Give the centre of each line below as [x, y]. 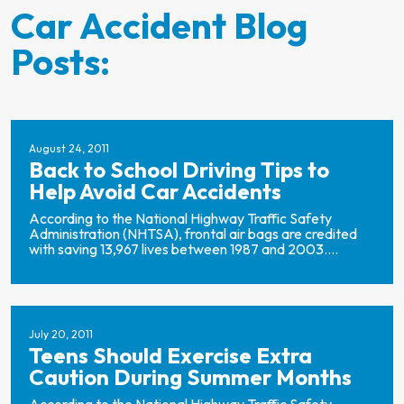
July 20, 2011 [61, 334]
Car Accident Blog [159, 25]
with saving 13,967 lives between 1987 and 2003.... [184, 249]
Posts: [60, 61]
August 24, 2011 [69, 148]
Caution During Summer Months [190, 377]
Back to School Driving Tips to [179, 170]
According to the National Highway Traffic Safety [180, 218]
